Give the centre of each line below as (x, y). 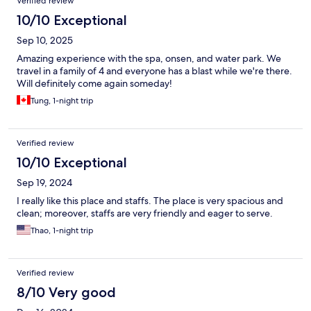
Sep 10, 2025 (45, 40)
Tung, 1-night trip (62, 100)
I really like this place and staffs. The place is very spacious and (150, 200)
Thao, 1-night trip (62, 230)
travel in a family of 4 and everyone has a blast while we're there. (154, 70)
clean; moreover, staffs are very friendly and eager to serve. (145, 213)
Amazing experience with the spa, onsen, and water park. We (149, 58)
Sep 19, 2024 (44, 182)
